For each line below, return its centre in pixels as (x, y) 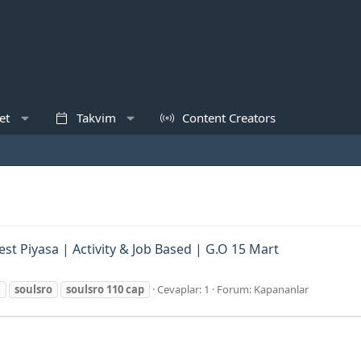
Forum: (235, 289)
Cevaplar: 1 (183, 289)
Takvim (94, 117)
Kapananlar (281, 289)
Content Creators (227, 117)
